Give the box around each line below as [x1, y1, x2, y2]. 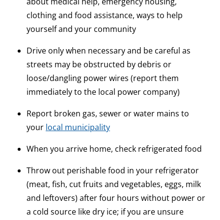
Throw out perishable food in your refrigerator [27, 165, 199, 176]
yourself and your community [27, 24, 136, 35]
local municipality [46, 122, 110, 133]
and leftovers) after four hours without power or [27, 192, 205, 204]
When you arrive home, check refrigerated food [27, 143, 202, 155]
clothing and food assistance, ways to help [27, 10, 183, 21]
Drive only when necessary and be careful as [27, 45, 191, 56]
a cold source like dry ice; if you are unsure [27, 206, 184, 218]
